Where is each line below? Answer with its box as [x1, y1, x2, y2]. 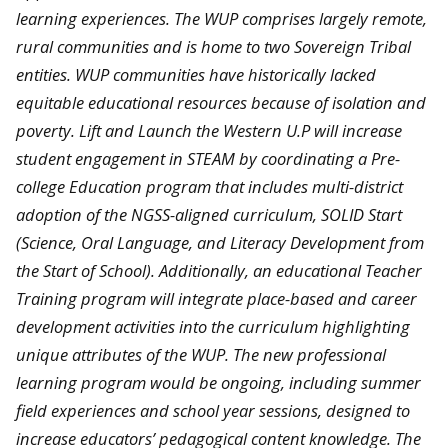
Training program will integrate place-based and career [16, 286, 417, 310]
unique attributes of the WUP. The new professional [16, 342, 386, 366]
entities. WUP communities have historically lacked [16, 62, 376, 86]
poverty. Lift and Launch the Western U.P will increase [16, 118, 402, 142]
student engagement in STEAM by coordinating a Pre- [16, 146, 400, 170]
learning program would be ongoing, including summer [16, 370, 421, 394]
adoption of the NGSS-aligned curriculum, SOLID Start [16, 202, 402, 226]
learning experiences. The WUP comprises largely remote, [16, 6, 427, 30]
